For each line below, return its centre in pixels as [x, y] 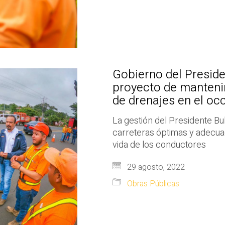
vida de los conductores [159, 145]
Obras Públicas [153, 184]
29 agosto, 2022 [155, 167]
